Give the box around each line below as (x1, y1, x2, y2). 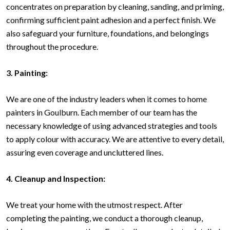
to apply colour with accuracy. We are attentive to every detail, (6, 134, 224, 144)
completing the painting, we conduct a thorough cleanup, (6, 213, 203, 223)
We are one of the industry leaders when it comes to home (6, 94, 207, 104)
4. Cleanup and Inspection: (6, 174, 105, 184)
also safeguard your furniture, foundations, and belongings (6, 28, 209, 39)
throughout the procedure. (6, 42, 98, 52)
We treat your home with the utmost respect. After (6, 200, 183, 210)
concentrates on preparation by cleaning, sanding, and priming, (6, 2, 224, 12)
